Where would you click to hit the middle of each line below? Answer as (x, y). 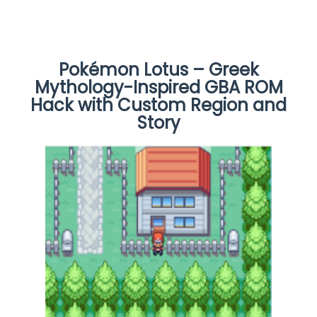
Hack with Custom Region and (158, 105)
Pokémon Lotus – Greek (158, 69)
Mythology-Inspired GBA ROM (158, 87)
